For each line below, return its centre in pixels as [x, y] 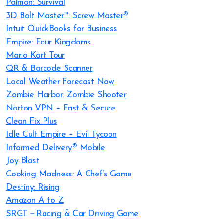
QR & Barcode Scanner [49, 69]
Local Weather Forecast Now [60, 82]
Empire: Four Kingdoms [48, 42]
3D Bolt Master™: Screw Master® [67, 16]
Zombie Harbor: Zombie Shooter [66, 95]
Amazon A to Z [35, 201]
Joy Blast [23, 161]
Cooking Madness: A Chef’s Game [69, 174]
